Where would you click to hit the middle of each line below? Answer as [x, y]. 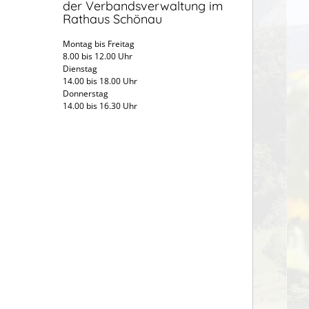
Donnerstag [86, 94]
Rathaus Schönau [112, 19]
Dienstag [101, 69]
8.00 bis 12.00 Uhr [98, 57]
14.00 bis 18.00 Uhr [100, 81]
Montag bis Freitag [99, 44]
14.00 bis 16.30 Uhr [101, 106]
